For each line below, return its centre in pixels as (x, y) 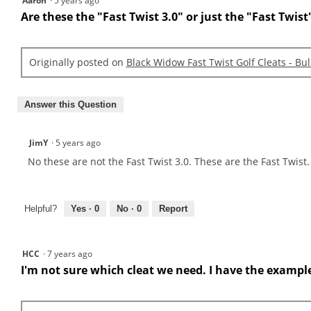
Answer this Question (70, 105)
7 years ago (72, 253)
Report (173, 208)
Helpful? (41, 208)
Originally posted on (77, 62)
